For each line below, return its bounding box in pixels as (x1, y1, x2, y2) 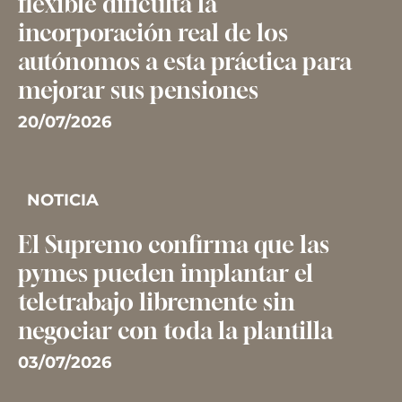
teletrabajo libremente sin (17, 288, 295, 316)
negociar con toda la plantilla (17, 317, 333, 345)
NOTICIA (26, 190, 99, 210)
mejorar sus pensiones (17, 76, 258, 104)
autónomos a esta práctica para (17, 48, 352, 75)
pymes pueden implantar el (17, 259, 313, 287)
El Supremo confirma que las (17, 231, 329, 258)
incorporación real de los (17, 19, 288, 47)
